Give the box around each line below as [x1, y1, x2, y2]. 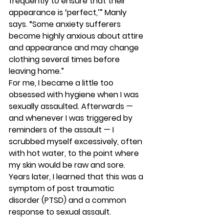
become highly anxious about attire [9, 30, 145, 42]
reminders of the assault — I [9, 124, 116, 135]
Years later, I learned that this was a [9, 171, 145, 182]
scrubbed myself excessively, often [9, 136, 144, 147]
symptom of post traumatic [9, 183, 116, 194]
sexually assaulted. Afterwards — [9, 101, 135, 112]
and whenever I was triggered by [9, 112, 134, 124]
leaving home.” [9, 66, 66, 77]
